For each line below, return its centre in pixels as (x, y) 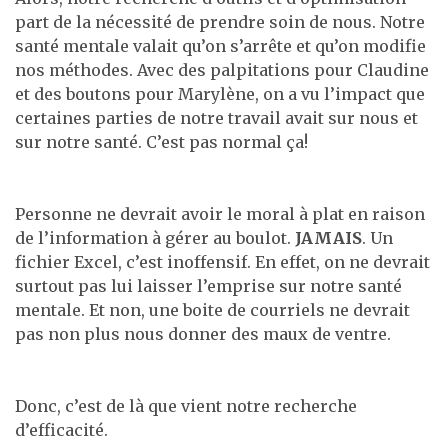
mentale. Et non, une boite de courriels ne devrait (212, 309)
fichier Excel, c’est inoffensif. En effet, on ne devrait (222, 261)
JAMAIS (328, 237)
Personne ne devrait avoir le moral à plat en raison (220, 213)
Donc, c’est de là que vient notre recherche (186, 405)
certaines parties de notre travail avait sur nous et (216, 117)
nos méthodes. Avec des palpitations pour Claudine (222, 69)
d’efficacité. (61, 429)
